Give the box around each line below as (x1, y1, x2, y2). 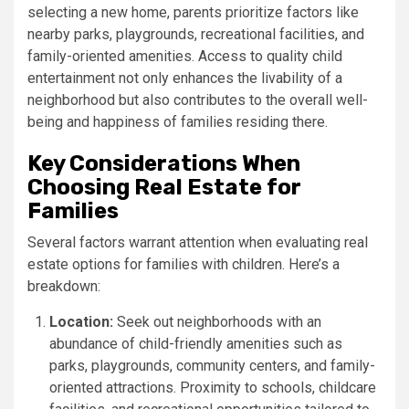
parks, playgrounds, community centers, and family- (49, 356, 375, 374)
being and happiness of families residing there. (27, 112, 328, 131)
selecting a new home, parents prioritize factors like (27, 3, 359, 21)
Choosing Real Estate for (27, 173, 301, 200)
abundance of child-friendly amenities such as (49, 334, 342, 352)
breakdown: (27, 277, 100, 295)
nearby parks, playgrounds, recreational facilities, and (27, 25, 364, 43)
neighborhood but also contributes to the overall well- (27, 90, 368, 109)
